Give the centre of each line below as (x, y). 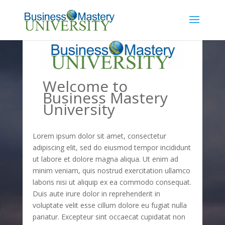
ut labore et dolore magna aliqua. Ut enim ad (105, 159)
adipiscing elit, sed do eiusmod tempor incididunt (111, 148)
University (79, 109)
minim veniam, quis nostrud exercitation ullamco (111, 171)
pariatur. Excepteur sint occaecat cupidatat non (109, 217)
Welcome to (85, 86)
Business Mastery (105, 98)
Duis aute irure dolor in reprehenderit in (96, 194)
